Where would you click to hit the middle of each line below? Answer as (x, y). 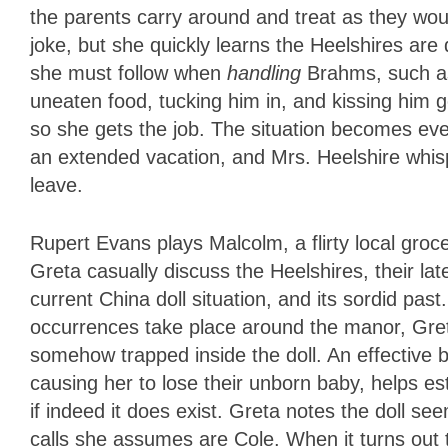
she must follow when (128, 73)
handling (267, 73)
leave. (56, 185)
